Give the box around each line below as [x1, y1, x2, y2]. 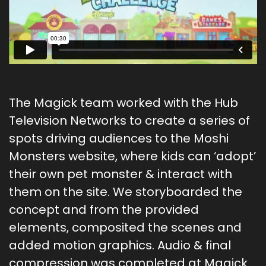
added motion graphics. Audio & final [9, 237, 231, 254]
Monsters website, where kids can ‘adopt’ [9, 148, 256, 165]
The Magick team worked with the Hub [9, 94, 238, 112]
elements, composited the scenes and [9, 219, 242, 236]
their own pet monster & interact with [9, 166, 232, 183]
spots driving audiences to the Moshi [9, 130, 229, 147]
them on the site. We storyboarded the [9, 183, 242, 201]
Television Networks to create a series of [9, 112, 250, 129]
